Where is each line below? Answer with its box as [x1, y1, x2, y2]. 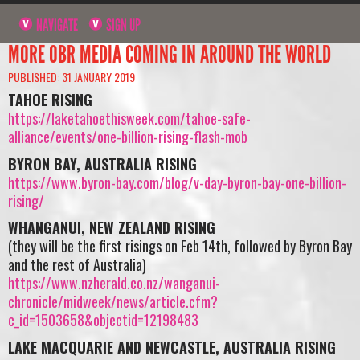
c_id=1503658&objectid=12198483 [8, 309, 198, 331]
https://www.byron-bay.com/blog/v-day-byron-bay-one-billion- [8, 171, 346, 193]
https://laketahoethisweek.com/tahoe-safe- [8, 108, 251, 129]
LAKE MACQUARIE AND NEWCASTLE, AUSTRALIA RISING [8, 336, 336, 358]
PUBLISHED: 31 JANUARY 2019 [8, 67, 135, 85]
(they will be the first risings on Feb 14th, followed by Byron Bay [8, 235, 352, 257]
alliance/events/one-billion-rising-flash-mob [8, 126, 247, 148]
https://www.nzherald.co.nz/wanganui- [8, 272, 220, 294]
